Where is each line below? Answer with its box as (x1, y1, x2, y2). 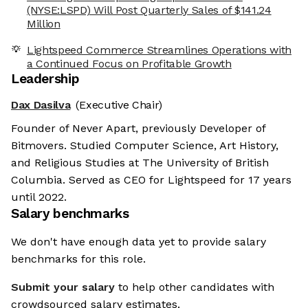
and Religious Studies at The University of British (11, 156, 269, 170)
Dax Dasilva (11, 98, 71, 112)
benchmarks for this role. (11, 252, 146, 266)
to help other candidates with (118, 280, 274, 294)
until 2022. (11, 190, 67, 204)
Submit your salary (11, 280, 115, 294)
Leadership (11, 71, 80, 87)
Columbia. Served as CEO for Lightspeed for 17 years (11, 173, 291, 187)
